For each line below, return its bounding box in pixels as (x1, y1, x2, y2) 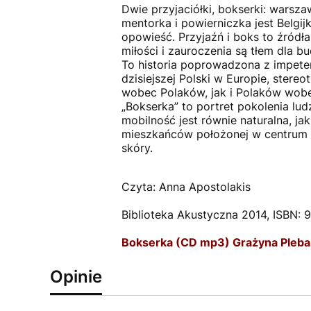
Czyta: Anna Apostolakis (121, 180, 251, 194)
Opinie (50, 267, 102, 287)
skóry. (121, 141, 153, 155)
